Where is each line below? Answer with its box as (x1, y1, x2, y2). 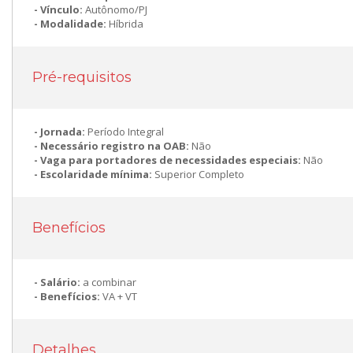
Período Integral (87, 124, 164, 139)
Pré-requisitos (32, 69, 132, 86)
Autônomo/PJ (85, 2, 147, 17)
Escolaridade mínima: (40, 167, 154, 181)
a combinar (83, 275, 136, 289)
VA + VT (102, 289, 137, 303)
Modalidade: (40, 17, 109, 31)
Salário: (40, 275, 83, 289)
